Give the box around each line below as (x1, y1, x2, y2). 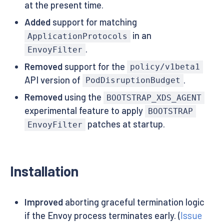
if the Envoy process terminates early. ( (24, 209, 180, 221)
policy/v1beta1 (129, 62, 200, 72)
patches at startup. (85, 118, 165, 129)
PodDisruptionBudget (85, 75, 180, 85)
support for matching (50, 16, 137, 28)
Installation (10, 162, 78, 179)
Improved (24, 196, 63, 207)
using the (62, 91, 103, 102)
